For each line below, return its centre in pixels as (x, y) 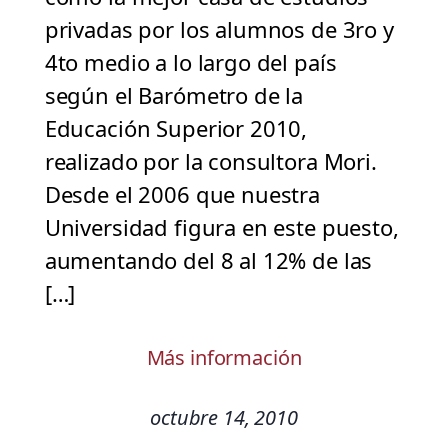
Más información (224, 358)
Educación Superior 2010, (176, 128)
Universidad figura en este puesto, (221, 227)
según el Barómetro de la (174, 95)
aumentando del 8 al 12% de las (208, 260)
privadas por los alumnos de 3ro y (219, 29)
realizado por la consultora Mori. (210, 161)
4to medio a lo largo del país (190, 62)
